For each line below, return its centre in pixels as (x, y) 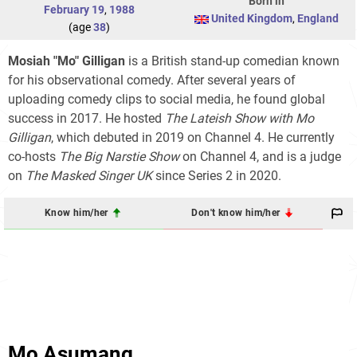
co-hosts (33, 156)
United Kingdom (252, 18)
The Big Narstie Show (119, 156)
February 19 (74, 9)
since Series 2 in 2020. (217, 175)
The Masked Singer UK (89, 175)
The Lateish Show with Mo (239, 118)
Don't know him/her (237, 213)
